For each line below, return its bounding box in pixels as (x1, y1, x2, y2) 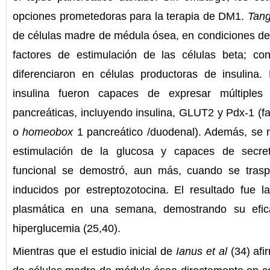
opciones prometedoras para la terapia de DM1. (13, 10, 248, 22)
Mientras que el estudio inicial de (13, 245, 176, 257)
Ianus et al (176, 245, 227, 257)
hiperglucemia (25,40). (13, 222, 121, 234)
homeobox (22, 125, 77, 138)
